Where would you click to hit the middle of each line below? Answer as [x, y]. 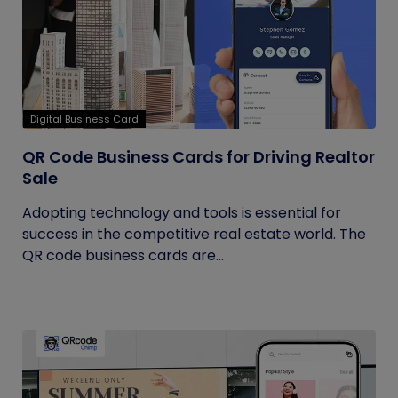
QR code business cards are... [123, 255]
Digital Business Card [84, 119]
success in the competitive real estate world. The [194, 234]
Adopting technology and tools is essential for [182, 213]
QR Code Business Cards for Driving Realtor [199, 157]
